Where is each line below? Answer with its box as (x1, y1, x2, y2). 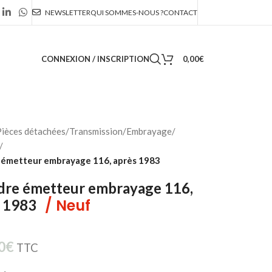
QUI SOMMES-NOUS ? (90, 7, 163, 17)
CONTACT (163, 7, 197, 17)
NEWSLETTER (45, 7, 90, 17)
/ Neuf (44, 195, 90, 216)
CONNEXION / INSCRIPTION (41, 53, 149, 64)
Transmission (69, 126, 123, 137)
